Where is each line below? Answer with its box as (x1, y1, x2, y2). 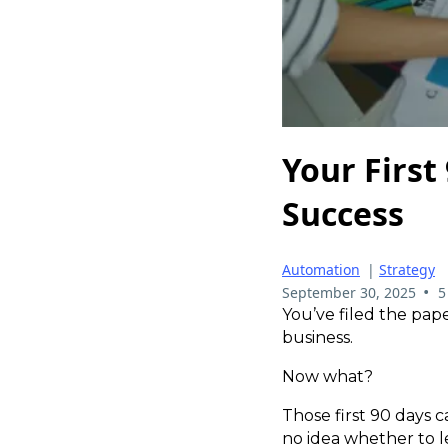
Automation (282, 259, 360, 279)
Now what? (282, 366, 373, 386)
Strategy (379, 259, 435, 279)
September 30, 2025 (282, 282, 416, 302)
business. (282, 327, 353, 347)
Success (282, 192, 404, 236)
